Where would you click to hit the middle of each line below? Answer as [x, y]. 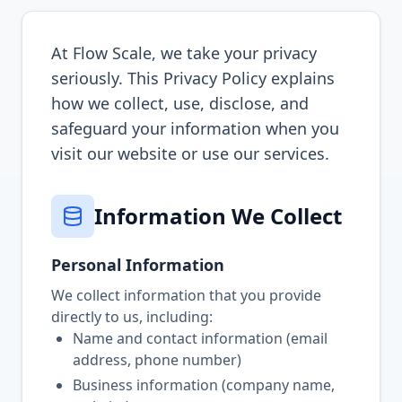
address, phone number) [157, 360]
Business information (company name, [204, 385]
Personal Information [138, 265]
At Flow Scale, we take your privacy [184, 53]
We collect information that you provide [186, 295]
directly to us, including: [132, 317]
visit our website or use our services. [190, 153]
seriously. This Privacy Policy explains [193, 78]
